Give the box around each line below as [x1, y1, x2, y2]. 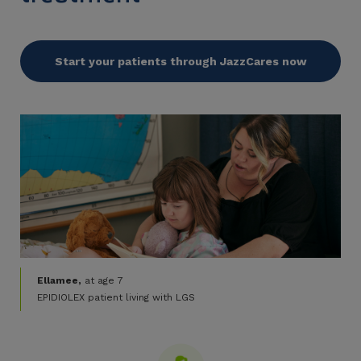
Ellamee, [37, 274, 81, 286]
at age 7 [81, 274, 123, 286]
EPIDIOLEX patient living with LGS [37, 291, 195, 303]
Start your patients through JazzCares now [54, 55, 307, 68]
